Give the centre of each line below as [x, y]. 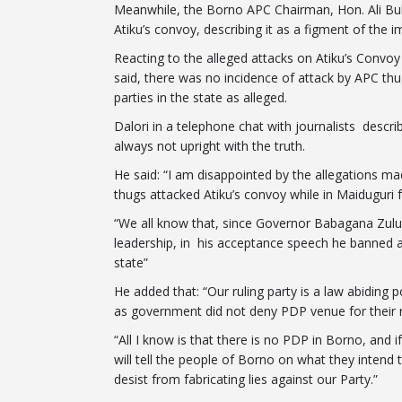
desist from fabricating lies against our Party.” [246, 379]
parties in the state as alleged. [201, 97]
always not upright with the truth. [210, 146]
